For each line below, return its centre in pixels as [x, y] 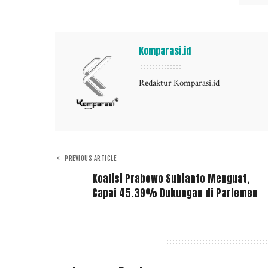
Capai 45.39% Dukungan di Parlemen [175, 194]
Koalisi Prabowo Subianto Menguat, [171, 179]
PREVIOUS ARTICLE [90, 159]
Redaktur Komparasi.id [179, 83]
